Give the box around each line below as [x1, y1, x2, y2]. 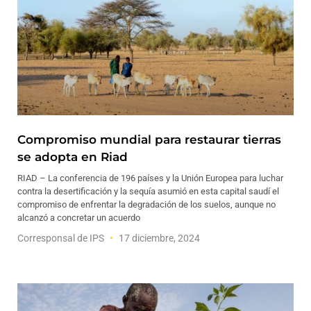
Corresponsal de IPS [17, 233, 106, 244]
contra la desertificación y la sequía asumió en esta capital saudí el [17, 186, 279, 196]
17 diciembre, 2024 [117, 233, 200, 244]
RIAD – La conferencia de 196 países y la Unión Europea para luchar [17, 173, 283, 183]
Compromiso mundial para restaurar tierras [17, 133, 281, 146]
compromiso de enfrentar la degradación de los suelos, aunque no [17, 199, 276, 210]
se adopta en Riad [17, 150, 128, 164]
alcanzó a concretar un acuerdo [17, 212, 140, 223]
